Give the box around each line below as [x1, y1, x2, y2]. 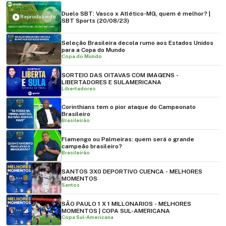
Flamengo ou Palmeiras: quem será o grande [62, 136, 194, 143]
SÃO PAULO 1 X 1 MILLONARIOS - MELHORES [62, 200, 191, 207]
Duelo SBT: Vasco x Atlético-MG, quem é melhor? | [62, 10, 210, 17]
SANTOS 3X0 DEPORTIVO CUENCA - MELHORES [62, 167, 202, 175]
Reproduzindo [20, 14, 56, 20]
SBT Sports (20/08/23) [62, 17, 129, 24]
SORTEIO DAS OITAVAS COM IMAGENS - [62, 71, 179, 79]
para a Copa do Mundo [62, 46, 125, 53]
